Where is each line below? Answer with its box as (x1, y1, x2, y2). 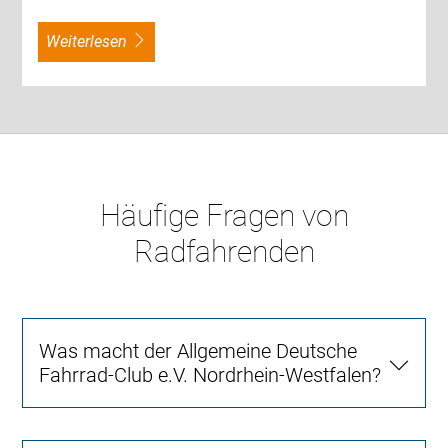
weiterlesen (60, 32, 128, 52)
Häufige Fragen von (99, 198, 349, 234)
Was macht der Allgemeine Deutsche (39, 339, 358, 364)
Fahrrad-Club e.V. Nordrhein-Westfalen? (39, 363, 382, 388)
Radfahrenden (133, 234, 315, 270)
